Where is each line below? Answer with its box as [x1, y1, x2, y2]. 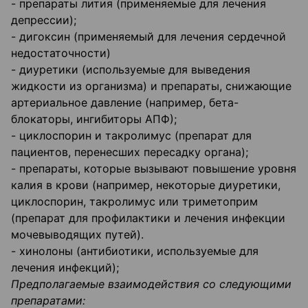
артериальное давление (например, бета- [11, 96, 239, 110]
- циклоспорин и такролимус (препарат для [11, 129, 252, 143]
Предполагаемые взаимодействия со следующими [11, 277, 291, 291]
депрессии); [11, 13, 76, 27]
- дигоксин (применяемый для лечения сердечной [11, 30, 286, 44]
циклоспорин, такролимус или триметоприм [11, 195, 258, 209]
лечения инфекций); [11, 261, 119, 275]
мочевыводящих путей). [11, 228, 144, 242]
